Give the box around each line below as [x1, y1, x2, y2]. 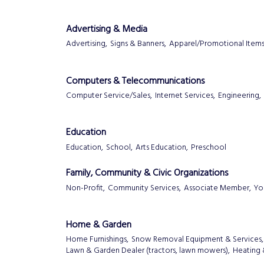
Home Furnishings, [66, 233, 128, 246]
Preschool [191, 141, 226, 154]
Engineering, [218, 89, 261, 102]
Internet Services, [155, 89, 215, 102]
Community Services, [108, 181, 181, 194]
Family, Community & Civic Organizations [66, 166, 228, 181]
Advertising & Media [66, 21, 147, 37]
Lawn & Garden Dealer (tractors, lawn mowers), [66, 245, 230, 258]
